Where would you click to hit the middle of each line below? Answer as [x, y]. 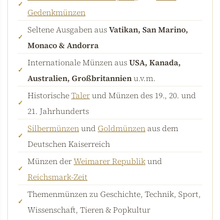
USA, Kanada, [155, 62]
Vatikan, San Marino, [149, 29]
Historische [49, 95]
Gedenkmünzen [56, 12]
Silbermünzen [53, 128]
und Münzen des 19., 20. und [143, 95]
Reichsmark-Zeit [57, 177]
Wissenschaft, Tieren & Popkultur [89, 209]
